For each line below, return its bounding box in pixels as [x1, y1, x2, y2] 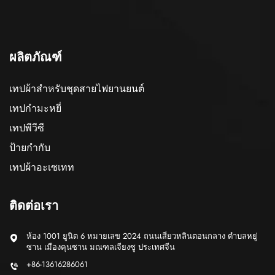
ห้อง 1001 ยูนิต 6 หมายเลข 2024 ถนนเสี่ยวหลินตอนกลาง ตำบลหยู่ [26, 230, 257, 242]
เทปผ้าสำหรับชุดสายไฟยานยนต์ [9, 81, 144, 96]
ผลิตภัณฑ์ [9, 48, 62, 66]
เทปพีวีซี [9, 120, 44, 135]
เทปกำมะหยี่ [9, 101, 61, 115]
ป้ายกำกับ [9, 140, 50, 155]
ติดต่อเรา [9, 196, 58, 215]
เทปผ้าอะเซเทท [9, 160, 74, 174]
